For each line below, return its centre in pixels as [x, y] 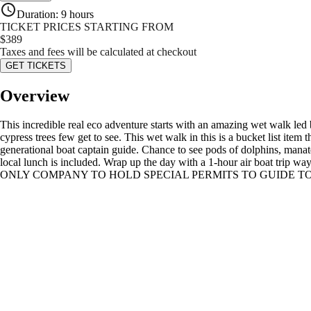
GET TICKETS [36, 65]
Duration [36, 14]
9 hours [77, 14]
